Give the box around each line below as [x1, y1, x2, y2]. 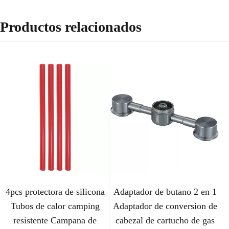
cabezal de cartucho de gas [115, 215, 215, 226]
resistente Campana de [13, 215, 97, 226]
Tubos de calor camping [10, 201, 100, 212]
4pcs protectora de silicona [5, 187, 105, 197]
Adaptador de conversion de [112, 201, 217, 212]
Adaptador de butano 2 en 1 [113, 187, 217, 197]
